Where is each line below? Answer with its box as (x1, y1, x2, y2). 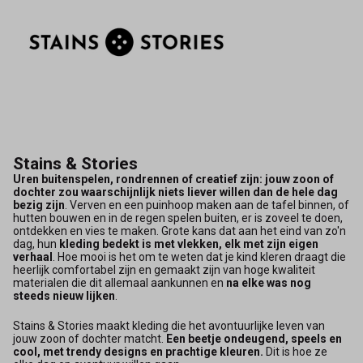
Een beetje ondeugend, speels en (166, 331, 342, 345)
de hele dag (275, 185, 338, 199)
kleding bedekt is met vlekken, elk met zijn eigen (57, 237, 318, 250)
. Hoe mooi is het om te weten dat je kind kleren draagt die (53, 250, 346, 263)
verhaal (13, 250, 53, 263)
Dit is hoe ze (263, 344, 327, 358)
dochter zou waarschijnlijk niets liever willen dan (13, 185, 273, 199)
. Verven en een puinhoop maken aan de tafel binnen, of (65, 198, 349, 211)
